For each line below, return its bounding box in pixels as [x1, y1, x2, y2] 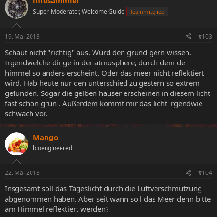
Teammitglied [130, 8, 165, 15]
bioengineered [33, 143, 72, 152]
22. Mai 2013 [5, 169, 40, 177]
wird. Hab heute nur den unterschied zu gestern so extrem [5, 77, 200, 88]
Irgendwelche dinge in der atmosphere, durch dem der [5, 57, 188, 67]
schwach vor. [5, 108, 47, 118]
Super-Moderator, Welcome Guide [33, 7, 124, 15]
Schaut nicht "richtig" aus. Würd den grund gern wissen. [5, 47, 191, 57]
